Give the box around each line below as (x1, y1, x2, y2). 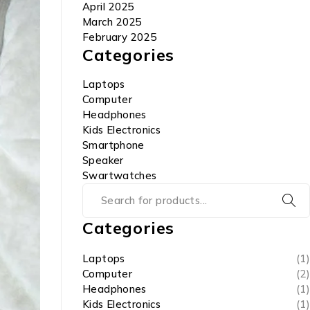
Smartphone (82, 138, 145, 152)
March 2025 (82, 15, 142, 28)
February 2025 (82, 30, 156, 44)
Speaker (82, 154, 124, 167)
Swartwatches (82, 169, 157, 182)
